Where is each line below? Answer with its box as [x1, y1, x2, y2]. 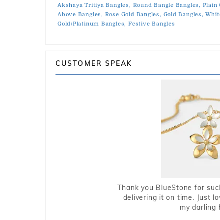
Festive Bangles [128, 21, 175, 27]
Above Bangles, [57, 11, 103, 18]
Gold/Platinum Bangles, [57, 21, 127, 27]
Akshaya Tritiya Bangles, [57, 2, 131, 8]
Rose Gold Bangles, [105, 11, 162, 18]
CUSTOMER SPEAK [55, 59, 133, 68]
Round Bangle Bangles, [133, 2, 201, 8]
